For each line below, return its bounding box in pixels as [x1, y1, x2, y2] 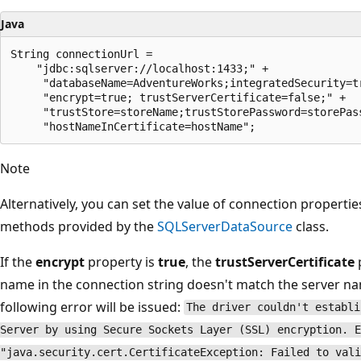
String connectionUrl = [10, 47, 152, 60]
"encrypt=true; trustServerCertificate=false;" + [10, 90, 346, 104]
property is [85, 252, 158, 271]
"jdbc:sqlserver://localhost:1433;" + [10, 61, 268, 75]
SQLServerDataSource [157, 217, 293, 235]
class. [293, 217, 329, 235]
